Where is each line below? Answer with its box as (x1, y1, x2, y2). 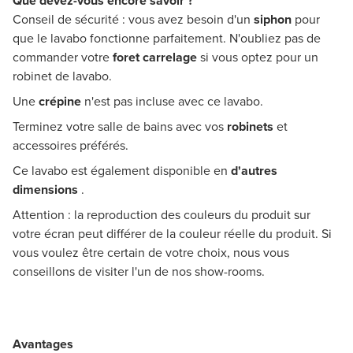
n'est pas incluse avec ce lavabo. (84, 92, 266, 111)
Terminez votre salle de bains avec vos (13, 117, 227, 136)
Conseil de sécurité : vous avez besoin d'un (13, 10, 254, 29)
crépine (39, 92, 84, 111)
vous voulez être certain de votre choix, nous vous (13, 243, 289, 262)
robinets (227, 117, 277, 136)
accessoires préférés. (13, 136, 132, 155)
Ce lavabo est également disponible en (13, 162, 231, 180)
